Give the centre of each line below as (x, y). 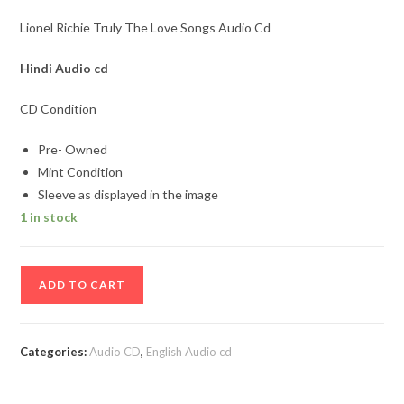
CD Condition (59, 109)
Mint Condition (81, 172)
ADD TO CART (83, 285)
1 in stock (49, 217)
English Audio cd (189, 352)
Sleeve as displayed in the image (129, 195)
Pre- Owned (73, 150)
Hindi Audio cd (64, 69)
